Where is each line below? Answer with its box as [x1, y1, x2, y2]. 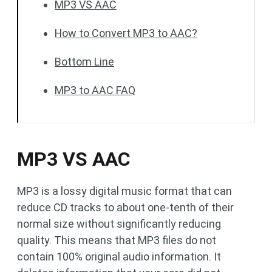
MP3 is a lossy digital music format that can [17, 185, 232, 197]
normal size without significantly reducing [17, 217, 221, 230]
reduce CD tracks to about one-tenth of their [17, 201, 234, 214]
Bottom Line [55, 55, 114, 68]
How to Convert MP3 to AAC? [55, 27, 197, 39]
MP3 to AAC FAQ [55, 84, 135, 97]
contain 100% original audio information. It [17, 250, 221, 263]
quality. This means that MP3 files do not [17, 234, 216, 246]
